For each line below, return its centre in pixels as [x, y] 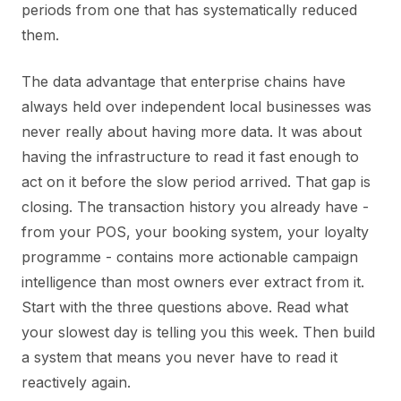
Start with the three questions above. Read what [185, 307]
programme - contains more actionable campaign [190, 256]
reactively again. [76, 382]
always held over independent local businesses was [196, 106]
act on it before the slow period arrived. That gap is [196, 181]
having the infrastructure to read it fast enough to [190, 156]
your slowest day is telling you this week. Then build [198, 332]
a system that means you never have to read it [179, 357]
